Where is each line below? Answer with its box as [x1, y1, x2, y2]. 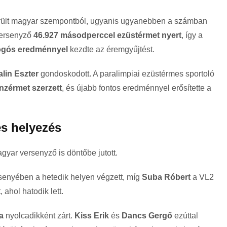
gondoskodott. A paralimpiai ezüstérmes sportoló [39, 69, 214, 79]
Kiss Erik [74, 211, 109, 220]
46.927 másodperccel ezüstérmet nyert [33, 31, 181, 40]
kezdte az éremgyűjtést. [68, 45, 155, 54]
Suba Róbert [142, 173, 191, 182]
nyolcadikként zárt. [4, 211, 74, 220]
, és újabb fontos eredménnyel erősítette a [62, 84, 211, 93]
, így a [181, 31, 203, 40]
